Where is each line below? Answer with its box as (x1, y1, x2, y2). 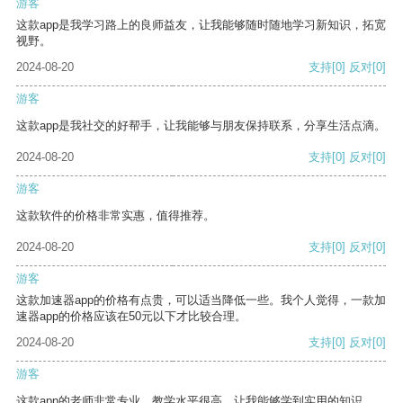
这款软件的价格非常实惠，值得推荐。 (16, 209, 215, 223)
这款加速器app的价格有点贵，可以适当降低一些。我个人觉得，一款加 (16, 293, 386, 308)
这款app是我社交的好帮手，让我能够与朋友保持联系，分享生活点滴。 (16, 119, 386, 133)
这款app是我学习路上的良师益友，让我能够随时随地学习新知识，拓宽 (16, 18, 386, 32)
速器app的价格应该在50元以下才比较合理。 (16, 309, 246, 324)
